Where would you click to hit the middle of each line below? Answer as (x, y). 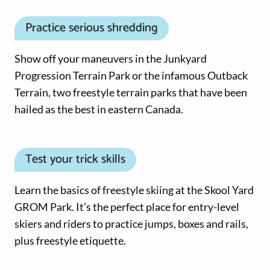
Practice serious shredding (92, 28)
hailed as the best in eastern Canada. (99, 109)
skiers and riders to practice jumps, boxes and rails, (131, 223)
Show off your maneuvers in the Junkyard (111, 58)
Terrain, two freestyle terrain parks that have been (131, 92)
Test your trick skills (75, 159)
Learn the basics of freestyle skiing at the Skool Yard (134, 190)
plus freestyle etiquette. (70, 240)
